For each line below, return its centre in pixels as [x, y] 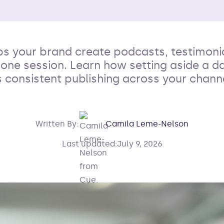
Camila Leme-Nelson [147, 123]
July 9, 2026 [139, 144]
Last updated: [89, 144]
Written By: [57, 123]
